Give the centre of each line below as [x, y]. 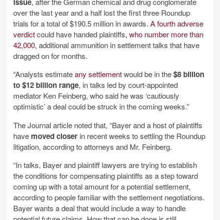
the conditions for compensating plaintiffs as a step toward [106, 175]
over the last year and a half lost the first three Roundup [102, 13]
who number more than [166, 34]
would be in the [148, 74]
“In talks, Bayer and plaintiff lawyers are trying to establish [105, 165]
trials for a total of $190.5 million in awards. [82, 24]
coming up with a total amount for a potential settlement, [102, 186]
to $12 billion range [46, 85]
